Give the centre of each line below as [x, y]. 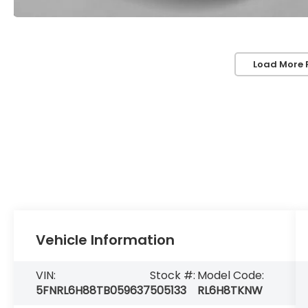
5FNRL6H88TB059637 [93, 291]
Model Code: [231, 276]
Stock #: [173, 276]
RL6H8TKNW [230, 291]
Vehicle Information [106, 240]
